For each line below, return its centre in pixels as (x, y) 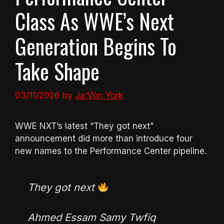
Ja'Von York (99, 95)
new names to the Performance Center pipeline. (111, 151)
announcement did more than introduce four (104, 138)
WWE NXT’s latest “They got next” (84, 126)
